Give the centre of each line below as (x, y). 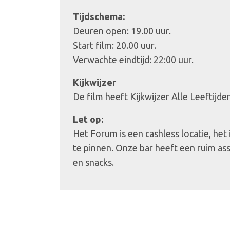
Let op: (88, 119)
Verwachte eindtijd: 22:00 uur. (133, 60)
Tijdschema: (99, 16)
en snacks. (93, 162)
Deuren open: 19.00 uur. (122, 31)
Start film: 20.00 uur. (114, 45)
